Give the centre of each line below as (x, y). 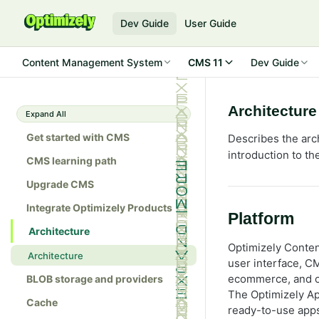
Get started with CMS (78, 137)
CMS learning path (72, 161)
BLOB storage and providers (95, 279)
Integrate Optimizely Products (99, 208)
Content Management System (92, 62)
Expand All (46, 114)
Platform (261, 219)
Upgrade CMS (60, 184)
